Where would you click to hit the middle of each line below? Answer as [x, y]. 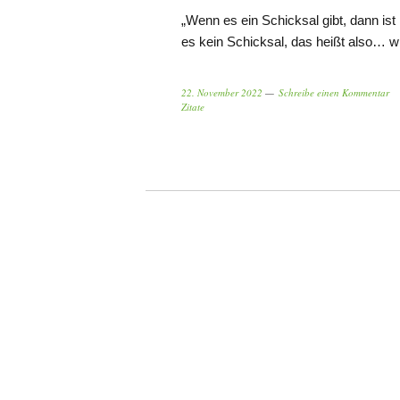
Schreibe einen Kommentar [334, 92]
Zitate [193, 107]
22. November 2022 [222, 92]
